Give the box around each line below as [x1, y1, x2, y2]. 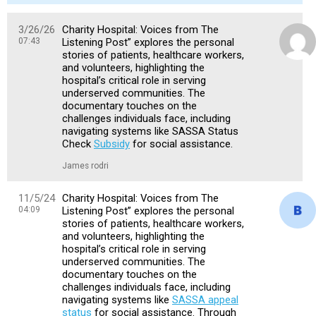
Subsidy [94, 137, 130, 150]
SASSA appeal [172, 293, 238, 306]
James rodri [62, 160, 109, 171]
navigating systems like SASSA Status [62, 124, 238, 138]
